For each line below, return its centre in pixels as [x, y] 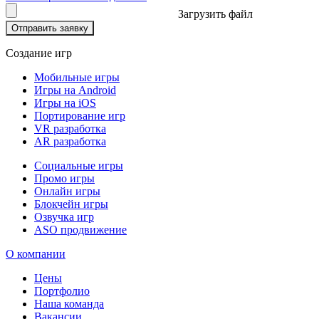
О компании [36, 253]
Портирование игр [80, 115]
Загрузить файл [215, 14]
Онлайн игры [67, 191]
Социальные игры [79, 165]
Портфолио [62, 291]
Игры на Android [75, 90]
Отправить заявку [50, 28]
